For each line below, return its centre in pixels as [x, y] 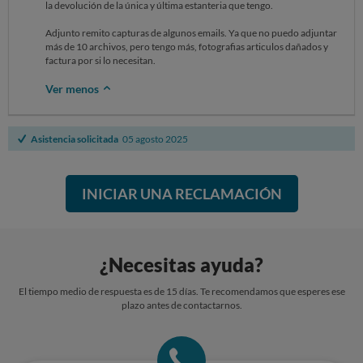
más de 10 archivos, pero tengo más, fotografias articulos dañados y [187, 47]
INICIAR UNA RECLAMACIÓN [181, 194]
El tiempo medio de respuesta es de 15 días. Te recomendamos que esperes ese [181, 291]
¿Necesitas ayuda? [181, 265]
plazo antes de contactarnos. [181, 305]
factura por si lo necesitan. [100, 60]
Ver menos [73, 89]
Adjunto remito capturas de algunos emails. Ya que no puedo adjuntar [191, 33]
